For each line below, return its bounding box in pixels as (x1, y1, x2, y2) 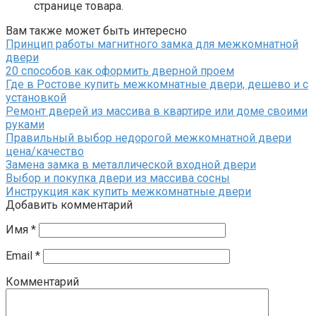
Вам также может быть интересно (6, 23, 187, 37)
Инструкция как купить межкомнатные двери (6, 184, 251, 198)
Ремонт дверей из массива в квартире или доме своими (6, 104, 308, 118)
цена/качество (6, 144, 84, 158)
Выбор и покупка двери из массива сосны (6, 171, 230, 185)
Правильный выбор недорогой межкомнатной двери (6, 130, 291, 145)
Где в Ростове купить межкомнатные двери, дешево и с (6, 77, 308, 91)
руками (6, 117, 44, 131)
